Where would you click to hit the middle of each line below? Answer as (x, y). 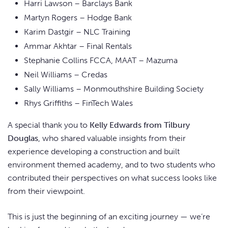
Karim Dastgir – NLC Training (77, 32)
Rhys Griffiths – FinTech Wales (78, 103)
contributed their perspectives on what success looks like (112, 178)
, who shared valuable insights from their (112, 138)
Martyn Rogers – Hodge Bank (78, 18)
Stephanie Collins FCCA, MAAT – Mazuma (101, 61)
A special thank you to (49, 125)
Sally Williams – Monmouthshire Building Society (114, 89)
